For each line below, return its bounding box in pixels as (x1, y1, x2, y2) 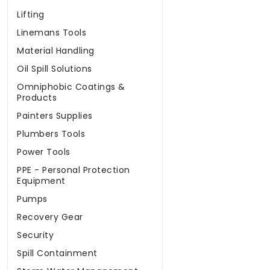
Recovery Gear (17, 211, 83, 224)
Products (17, 92, 57, 104)
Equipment (17, 175, 66, 187)
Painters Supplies (17, 110, 93, 122)
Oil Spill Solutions (17, 63, 92, 75)
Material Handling (17, 45, 95, 57)
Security (17, 229, 54, 242)
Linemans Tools (17, 27, 86, 39)
